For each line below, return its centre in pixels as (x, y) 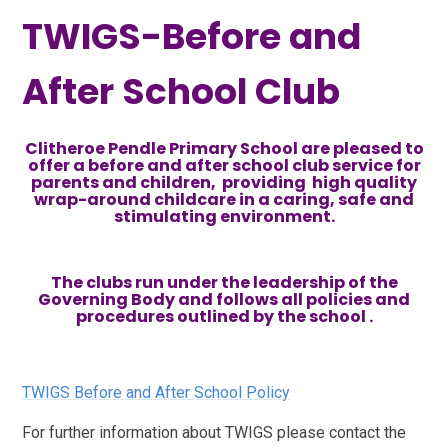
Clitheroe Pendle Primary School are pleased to (224, 149)
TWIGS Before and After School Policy (156, 393)
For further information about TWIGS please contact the (214, 433)
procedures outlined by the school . (224, 317)
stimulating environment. (224, 217)
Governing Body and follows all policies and (224, 300)
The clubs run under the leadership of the (224, 283)
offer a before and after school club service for (224, 166)
